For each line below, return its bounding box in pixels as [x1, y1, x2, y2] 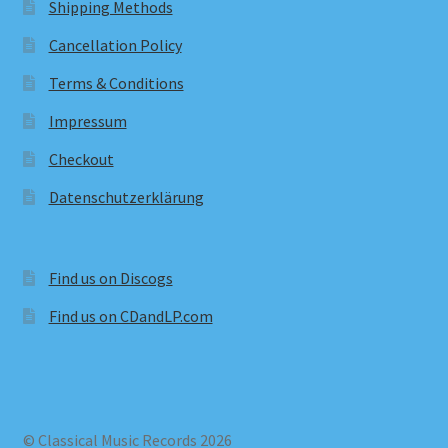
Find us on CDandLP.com [48, 305, 213, 326]
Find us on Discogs [48, 267, 173, 288]
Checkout [48, 148, 114, 169]
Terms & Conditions [48, 72, 184, 93]
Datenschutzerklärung [48, 186, 204, 207]
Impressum [48, 110, 127, 131]
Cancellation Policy [48, 34, 182, 55]
